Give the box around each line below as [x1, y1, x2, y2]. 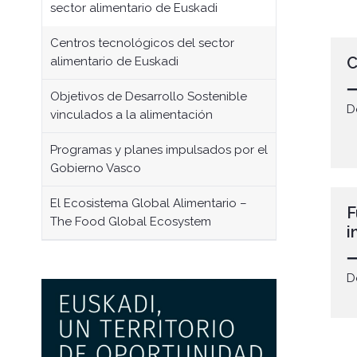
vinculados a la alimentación [50, 108, 213, 122]
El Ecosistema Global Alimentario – [50, 196, 247, 210]
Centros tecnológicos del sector [50, 36, 234, 50]
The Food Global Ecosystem [50, 214, 211, 229]
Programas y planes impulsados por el [50, 143, 268, 157]
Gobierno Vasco [50, 161, 141, 175]
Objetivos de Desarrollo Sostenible [50, 89, 247, 104]
